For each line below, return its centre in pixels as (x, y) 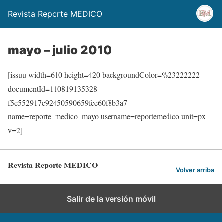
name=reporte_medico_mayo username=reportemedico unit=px (107, 116)
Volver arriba (195, 170)
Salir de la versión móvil (111, 199)
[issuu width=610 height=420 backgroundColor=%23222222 (104, 75)
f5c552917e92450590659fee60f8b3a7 (68, 102)
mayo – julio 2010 (60, 50)
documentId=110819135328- (54, 88)
